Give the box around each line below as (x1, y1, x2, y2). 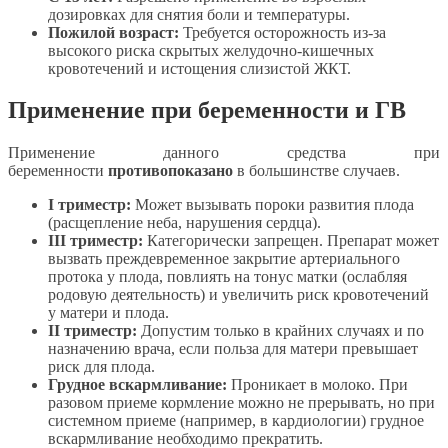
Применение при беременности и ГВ (8, 97, 406, 124)
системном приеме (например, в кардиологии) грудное (48, 412, 424, 430)
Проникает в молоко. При (227, 376, 408, 394)
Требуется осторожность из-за (179, 23, 386, 41)
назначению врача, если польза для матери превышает (48, 340, 418, 358)
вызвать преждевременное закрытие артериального (48, 250, 400, 268)
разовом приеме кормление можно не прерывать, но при (48, 394, 435, 412)
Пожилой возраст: (48, 23, 179, 41)
